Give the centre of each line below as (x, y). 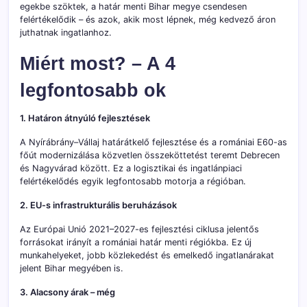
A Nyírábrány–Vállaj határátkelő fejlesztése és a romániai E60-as (153, 142)
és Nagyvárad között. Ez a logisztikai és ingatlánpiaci (131, 168)
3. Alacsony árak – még (67, 292)
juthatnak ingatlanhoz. (66, 32)
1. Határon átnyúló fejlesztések (85, 118)
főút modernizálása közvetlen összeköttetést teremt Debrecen (150, 155)
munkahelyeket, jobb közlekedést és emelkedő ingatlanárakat (147, 255)
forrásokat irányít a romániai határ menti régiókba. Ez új (136, 242)
